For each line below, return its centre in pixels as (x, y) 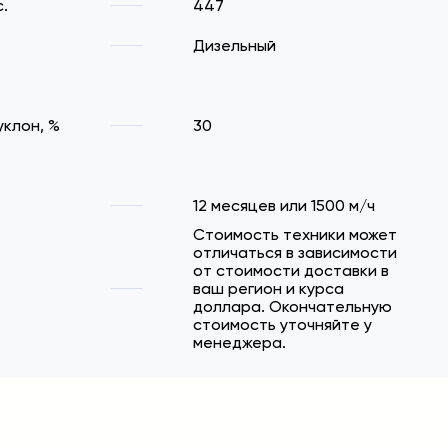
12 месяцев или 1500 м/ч (284, 205)
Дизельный (234, 45)
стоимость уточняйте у (282, 324)
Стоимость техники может (295, 234)
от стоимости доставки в (291, 270)
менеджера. (239, 342)
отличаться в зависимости (295, 252)
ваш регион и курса (268, 288)
